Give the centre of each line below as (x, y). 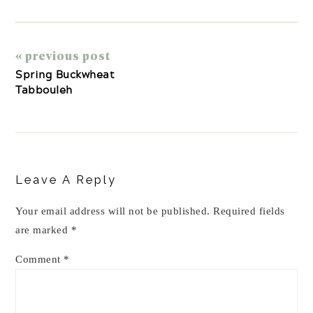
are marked (43, 230)
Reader (43, 147)
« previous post (63, 55)
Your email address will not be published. (113, 211)
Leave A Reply (66, 180)
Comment (40, 259)
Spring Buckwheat (65, 74)
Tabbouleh (44, 89)
